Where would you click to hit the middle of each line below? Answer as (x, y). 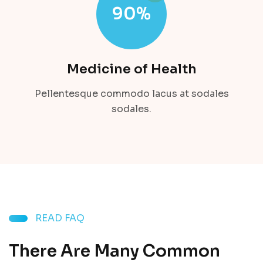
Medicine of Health (131, 69)
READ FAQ (60, 218)
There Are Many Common (114, 251)
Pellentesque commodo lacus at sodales (131, 93)
